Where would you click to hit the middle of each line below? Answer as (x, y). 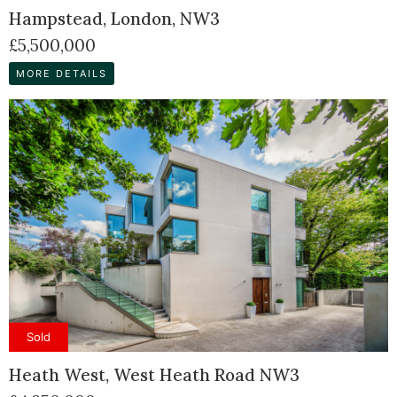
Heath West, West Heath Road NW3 (154, 375)
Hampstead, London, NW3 (114, 19)
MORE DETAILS (62, 73)
